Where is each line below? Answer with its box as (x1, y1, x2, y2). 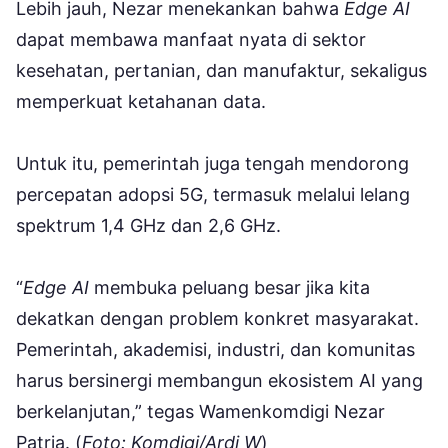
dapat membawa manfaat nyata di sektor (16, 29, 366, 51)
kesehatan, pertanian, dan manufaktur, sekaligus (16, 60, 427, 82)
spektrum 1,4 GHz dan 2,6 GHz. (16, 215, 281, 237)
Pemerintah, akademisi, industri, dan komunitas (16, 339, 415, 361)
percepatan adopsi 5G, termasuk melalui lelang (16, 184, 410, 206)
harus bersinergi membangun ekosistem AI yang (16, 370, 423, 392)
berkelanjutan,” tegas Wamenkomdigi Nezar (16, 401, 385, 423)
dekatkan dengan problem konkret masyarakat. (16, 308, 419, 330)
